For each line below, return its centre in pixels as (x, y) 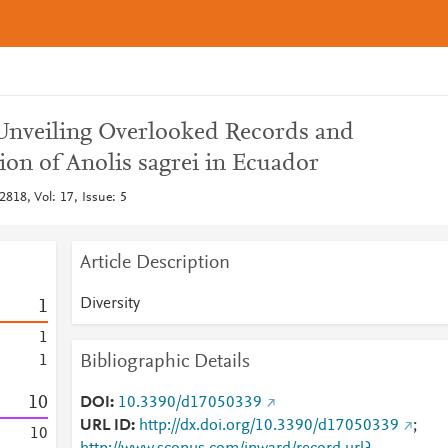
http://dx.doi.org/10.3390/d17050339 (268, 426)
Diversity (109, 304)
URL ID (105, 426)
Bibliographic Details (164, 362)
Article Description (154, 263)
